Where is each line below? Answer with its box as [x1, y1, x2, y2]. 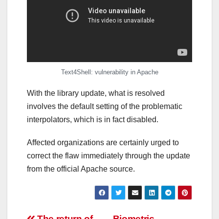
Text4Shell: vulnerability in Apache [61, 68, 158, 76]
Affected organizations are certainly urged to [27, 138, 179, 147]
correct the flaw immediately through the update [27, 151, 190, 160]
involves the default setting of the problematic [27, 102, 182, 110]
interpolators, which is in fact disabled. [27, 115, 158, 124]
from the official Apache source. [27, 164, 135, 173]
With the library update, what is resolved [27, 88, 165, 97]
